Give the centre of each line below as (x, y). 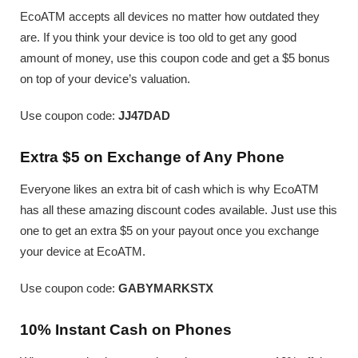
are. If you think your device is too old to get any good (158, 38)
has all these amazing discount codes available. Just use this (179, 210)
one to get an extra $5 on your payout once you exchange (169, 231)
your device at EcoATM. (83, 252)
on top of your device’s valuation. (105, 79)
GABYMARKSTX (166, 288)
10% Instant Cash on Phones (126, 330)
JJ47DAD (144, 116)
